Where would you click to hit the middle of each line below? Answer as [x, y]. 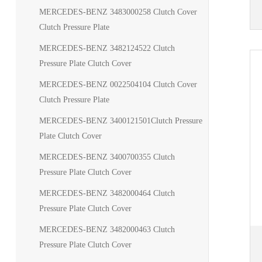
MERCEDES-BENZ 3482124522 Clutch [107, 48]
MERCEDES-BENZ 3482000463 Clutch [107, 230]
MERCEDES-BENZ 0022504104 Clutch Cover [118, 85]
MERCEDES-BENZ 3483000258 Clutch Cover [118, 12]
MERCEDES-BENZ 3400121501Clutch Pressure [120, 121]
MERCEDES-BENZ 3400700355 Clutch [107, 157]
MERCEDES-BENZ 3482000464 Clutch [107, 193]
